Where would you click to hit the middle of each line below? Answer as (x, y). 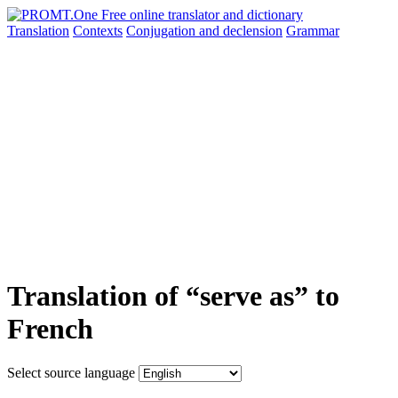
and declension (241, 31)
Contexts (98, 31)
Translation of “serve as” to (173, 296)
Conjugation (163, 31)
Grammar (313, 31)
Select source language (71, 372)
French (50, 329)
